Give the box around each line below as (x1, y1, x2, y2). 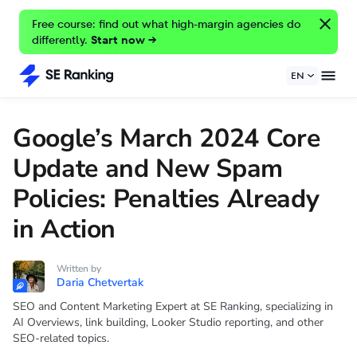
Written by (57, 262, 101, 275)
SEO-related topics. (13, 331, 109, 346)
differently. (32, 32, 91, 48)
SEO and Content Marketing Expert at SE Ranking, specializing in (13, 299, 333, 314)
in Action (13, 212, 116, 246)
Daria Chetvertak (57, 275, 143, 290)
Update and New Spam (13, 151, 283, 186)
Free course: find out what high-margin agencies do (32, 16, 300, 32)
